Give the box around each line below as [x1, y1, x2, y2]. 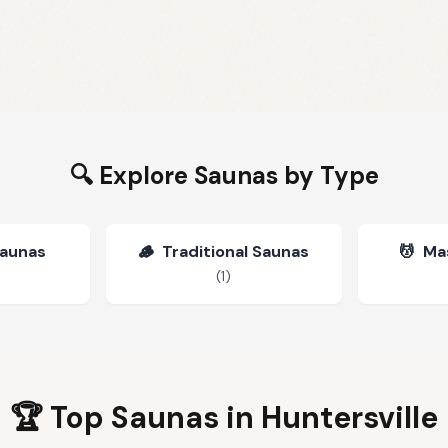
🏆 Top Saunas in [10, 398, 261, 437]
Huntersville [261, 398, 438, 437]
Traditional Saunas [162, 241, 310, 262]
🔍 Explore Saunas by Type [69, 160, 379, 191]
